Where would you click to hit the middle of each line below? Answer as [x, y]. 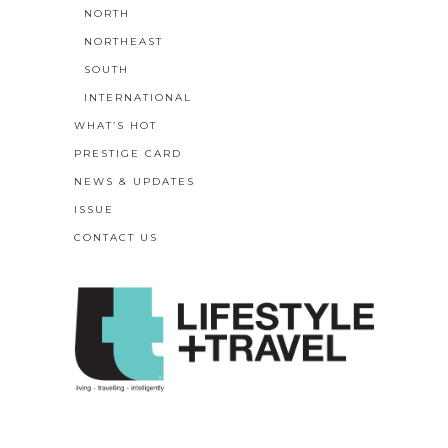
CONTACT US [116, 237]
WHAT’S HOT [115, 125]
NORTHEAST [123, 41]
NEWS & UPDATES [134, 181]
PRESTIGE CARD [128, 153]
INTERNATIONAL [138, 97]
